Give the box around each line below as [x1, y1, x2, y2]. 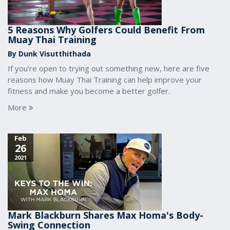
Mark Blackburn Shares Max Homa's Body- [8, 209, 203, 221]
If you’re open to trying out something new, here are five [8, 63, 209, 73]
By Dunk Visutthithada [8, 49, 91, 59]
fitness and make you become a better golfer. [8, 86, 170, 96]
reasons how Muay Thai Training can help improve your [8, 74, 202, 85]
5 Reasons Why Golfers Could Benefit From [8, 24, 205, 36]
